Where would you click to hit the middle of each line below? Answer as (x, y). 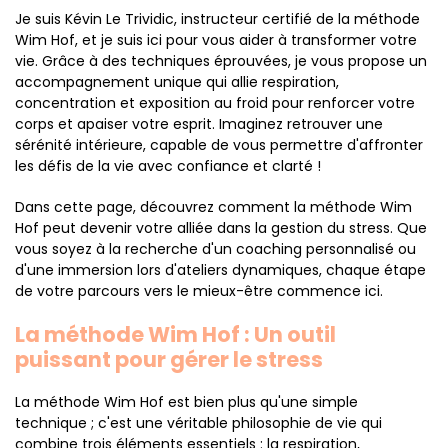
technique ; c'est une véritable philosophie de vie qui (198, 423)
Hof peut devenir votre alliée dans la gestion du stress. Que (221, 228)
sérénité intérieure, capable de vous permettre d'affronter (219, 145)
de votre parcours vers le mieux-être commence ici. (199, 291)
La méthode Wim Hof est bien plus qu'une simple (186, 402)
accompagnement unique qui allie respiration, (177, 82)
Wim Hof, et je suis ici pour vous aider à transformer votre (216, 40)
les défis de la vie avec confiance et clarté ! (168, 166)
